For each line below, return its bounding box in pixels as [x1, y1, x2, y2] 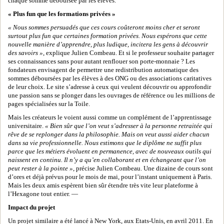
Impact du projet [8, 204, 55, 211]
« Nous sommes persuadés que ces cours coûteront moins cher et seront [8, 24, 200, 31]
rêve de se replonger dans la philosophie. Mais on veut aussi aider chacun [8, 131, 209, 138]
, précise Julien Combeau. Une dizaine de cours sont [73, 165, 213, 172]
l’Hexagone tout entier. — [8, 190, 78, 197]
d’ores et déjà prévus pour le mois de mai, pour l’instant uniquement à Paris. [8, 173, 212, 180]
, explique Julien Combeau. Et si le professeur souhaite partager [43, 49, 214, 56]
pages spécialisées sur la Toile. [8, 100, 90, 107]
